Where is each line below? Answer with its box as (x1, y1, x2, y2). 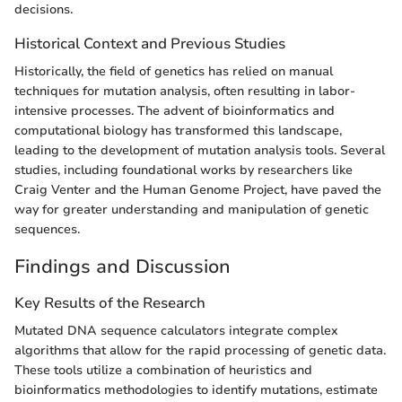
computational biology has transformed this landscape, (14, 122, 342, 140)
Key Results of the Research (14, 292, 205, 313)
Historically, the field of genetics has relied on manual (14, 63, 333, 81)
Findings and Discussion (14, 254, 231, 280)
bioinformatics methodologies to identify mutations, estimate (14, 381, 378, 399)
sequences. (14, 221, 80, 239)
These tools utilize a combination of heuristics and (14, 362, 312, 380)
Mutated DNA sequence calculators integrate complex (14, 322, 338, 340)
